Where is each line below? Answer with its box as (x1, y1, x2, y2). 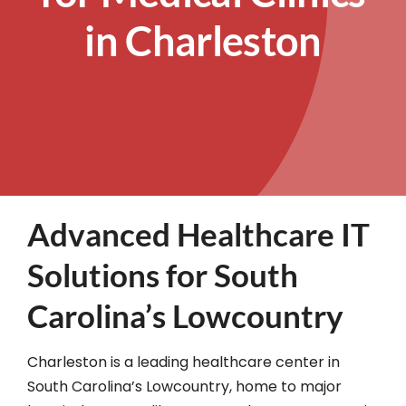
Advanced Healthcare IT (26, 215, 370, 253)
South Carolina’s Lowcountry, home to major (26, 376, 342, 397)
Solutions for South (26, 256, 298, 294)
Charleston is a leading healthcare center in (26, 352, 340, 372)
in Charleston (84, 16, 322, 65)
